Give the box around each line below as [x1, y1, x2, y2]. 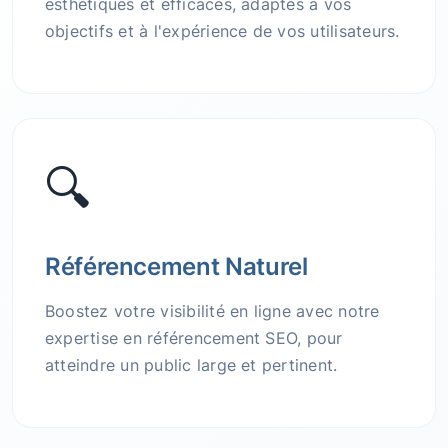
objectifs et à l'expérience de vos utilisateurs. [45, 21, 400, 42]
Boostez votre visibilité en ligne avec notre [45, 301, 380, 322]
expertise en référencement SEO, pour [45, 328, 343, 349]
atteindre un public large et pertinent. [45, 355, 338, 376]
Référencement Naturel [45, 252, 308, 282]
